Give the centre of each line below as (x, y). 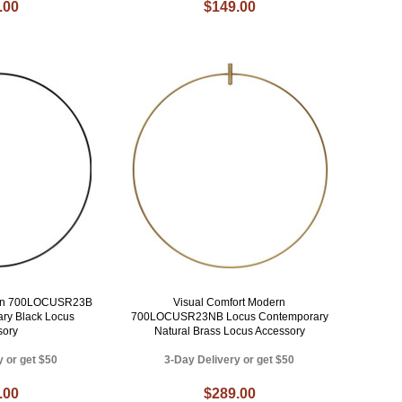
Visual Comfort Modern (230, 303)
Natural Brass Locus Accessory (229, 332)
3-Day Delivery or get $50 (230, 360)
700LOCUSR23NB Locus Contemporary (229, 317)
